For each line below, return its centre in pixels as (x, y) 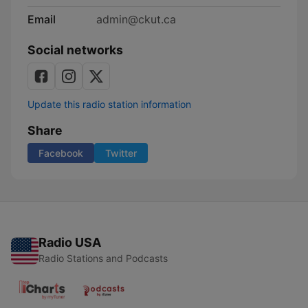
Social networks (75, 50)
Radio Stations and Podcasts (103, 258)
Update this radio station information (109, 104)
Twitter (121, 153)
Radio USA (70, 242)
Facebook (61, 153)
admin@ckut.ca (136, 19)
